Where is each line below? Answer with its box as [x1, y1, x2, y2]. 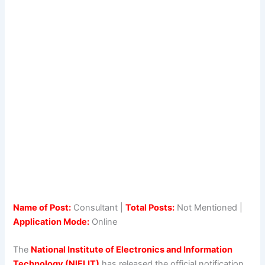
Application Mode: [13, 216, 90, 227]
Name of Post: [13, 202, 72, 213]
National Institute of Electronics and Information [31, 244, 233, 256]
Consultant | [71, 202, 126, 213]
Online [89, 216, 118, 227]
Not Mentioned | [174, 202, 243, 213]
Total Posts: [125, 202, 175, 213]
